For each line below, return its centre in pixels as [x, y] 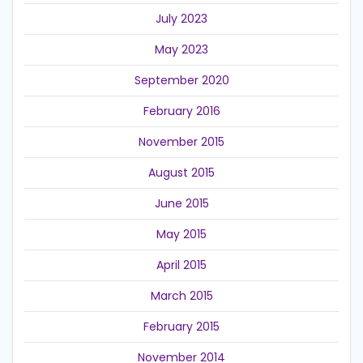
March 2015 [181, 296]
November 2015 [181, 142]
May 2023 [181, 50]
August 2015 [181, 173]
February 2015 [181, 327]
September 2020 [181, 81]
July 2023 [181, 19]
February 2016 [181, 111]
